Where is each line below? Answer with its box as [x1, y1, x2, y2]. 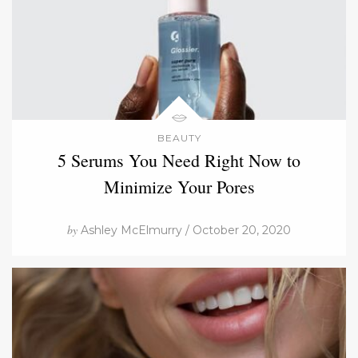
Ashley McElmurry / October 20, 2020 [78, 222, 291, 237]
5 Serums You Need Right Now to [58, 148, 300, 172]
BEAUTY [157, 131, 201, 144]
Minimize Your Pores [103, 174, 255, 198]
